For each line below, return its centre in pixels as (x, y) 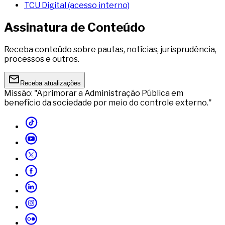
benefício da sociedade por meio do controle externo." (108, 102)
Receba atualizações (50, 83)
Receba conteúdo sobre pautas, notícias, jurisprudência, (110, 49)
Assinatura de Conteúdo (75, 28)
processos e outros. (42, 59)
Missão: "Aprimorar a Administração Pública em (94, 93)
